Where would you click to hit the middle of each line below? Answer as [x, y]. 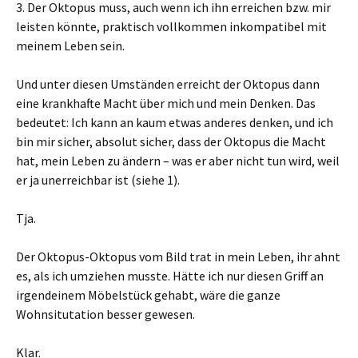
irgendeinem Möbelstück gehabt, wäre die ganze [148, 294]
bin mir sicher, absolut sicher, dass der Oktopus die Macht [171, 141]
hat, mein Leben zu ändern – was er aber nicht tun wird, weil [178, 160]
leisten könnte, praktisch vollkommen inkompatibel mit [171, 26]
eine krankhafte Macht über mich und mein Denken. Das [166, 103]
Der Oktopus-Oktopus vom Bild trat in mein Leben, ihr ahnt [178, 256]
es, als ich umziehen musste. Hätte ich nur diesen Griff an [170, 275]
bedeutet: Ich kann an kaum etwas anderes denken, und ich [175, 122]
